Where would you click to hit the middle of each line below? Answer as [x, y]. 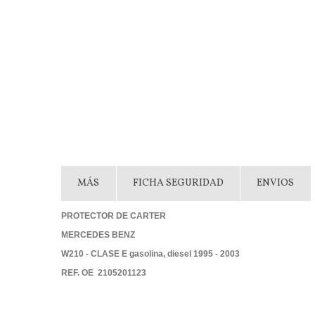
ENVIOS [276, 183]
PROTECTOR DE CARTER [114, 216]
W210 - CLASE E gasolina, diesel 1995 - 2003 [150, 253]
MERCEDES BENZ [98, 234]
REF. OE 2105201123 [104, 272]
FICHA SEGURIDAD [178, 183]
